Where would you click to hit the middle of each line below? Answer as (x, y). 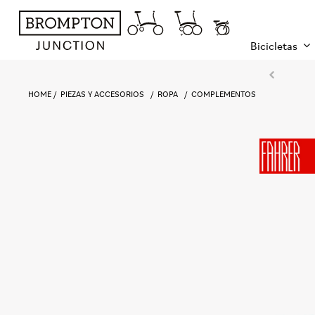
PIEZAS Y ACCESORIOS (103, 94)
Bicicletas (274, 46)
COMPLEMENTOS (224, 94)
